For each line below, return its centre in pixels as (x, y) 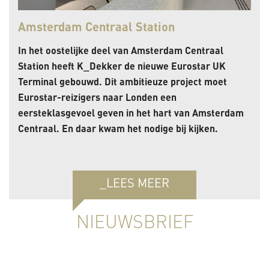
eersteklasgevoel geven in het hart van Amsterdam (131, 113)
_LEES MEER (134, 184)
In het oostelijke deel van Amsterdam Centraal (121, 50)
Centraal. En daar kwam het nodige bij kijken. (118, 128)
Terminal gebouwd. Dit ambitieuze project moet (122, 81)
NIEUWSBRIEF (134, 223)
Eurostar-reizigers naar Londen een (97, 97)
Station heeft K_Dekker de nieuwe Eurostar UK (122, 66)
